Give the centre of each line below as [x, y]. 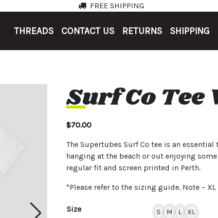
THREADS [34, 31]
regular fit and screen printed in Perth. [133, 168]
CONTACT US [88, 31]
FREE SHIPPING [117, 6]
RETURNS [142, 31]
